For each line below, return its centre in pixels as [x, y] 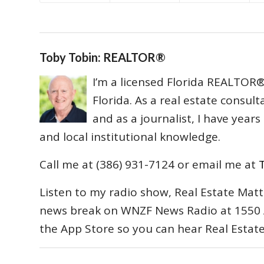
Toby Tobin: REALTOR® [103, 57]
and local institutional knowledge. [130, 136]
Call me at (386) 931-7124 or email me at [149, 164]
